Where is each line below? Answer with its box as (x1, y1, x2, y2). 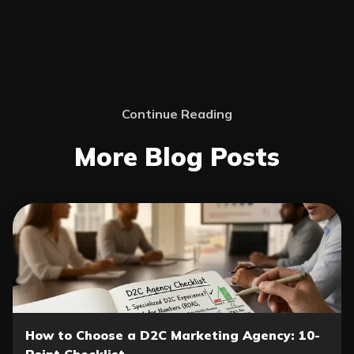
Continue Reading (122, 106, 232, 122)
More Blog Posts (74, 141, 280, 173)
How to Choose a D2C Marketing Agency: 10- (25, 326, 320, 343)
